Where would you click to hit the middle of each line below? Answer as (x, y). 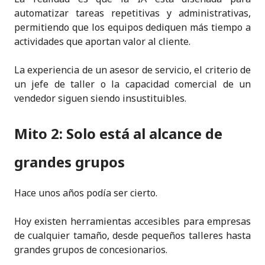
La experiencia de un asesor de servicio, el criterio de (132, 70)
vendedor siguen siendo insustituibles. (100, 98)
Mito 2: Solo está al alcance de (118, 133)
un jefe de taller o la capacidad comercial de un (132, 84)
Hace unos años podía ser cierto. (86, 193)
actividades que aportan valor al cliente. (102, 41)
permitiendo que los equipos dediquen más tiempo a (132, 27)
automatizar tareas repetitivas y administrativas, (132, 13)
